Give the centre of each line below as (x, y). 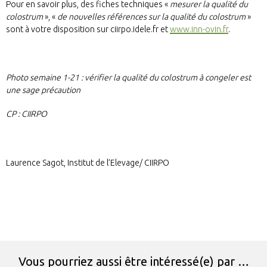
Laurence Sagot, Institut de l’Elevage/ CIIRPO (88, 162)
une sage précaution (43, 90)
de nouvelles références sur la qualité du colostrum (151, 16)
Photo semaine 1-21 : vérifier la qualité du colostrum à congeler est (128, 77)
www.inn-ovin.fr (199, 29)
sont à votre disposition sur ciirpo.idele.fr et (88, 29)
